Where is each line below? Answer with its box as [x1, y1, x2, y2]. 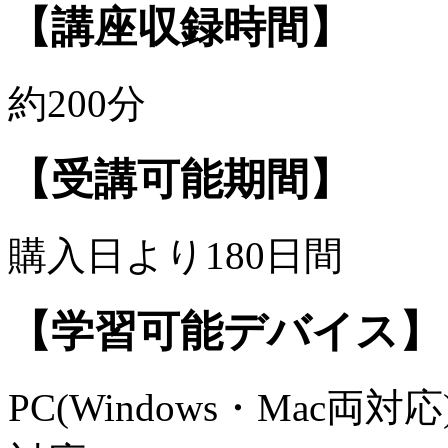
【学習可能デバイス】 [8, 307, 442, 355]
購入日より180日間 [8, 233, 343, 277]
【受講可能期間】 [8, 156, 352, 203]
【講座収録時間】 [8, 4, 352, 52]
